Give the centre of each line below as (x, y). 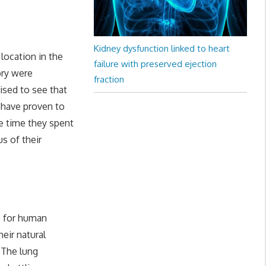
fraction (109, 80)
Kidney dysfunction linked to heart (161, 49)
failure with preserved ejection (155, 64)
